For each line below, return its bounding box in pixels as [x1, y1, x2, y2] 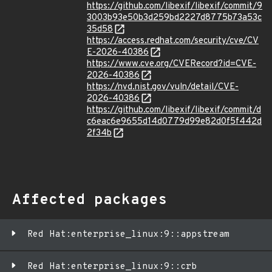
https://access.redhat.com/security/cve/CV [87, 35, 259, 47]
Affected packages [12, 191, 167, 209]
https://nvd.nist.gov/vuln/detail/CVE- [87, 81, 239, 93]
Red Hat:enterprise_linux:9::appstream [27, 229, 229, 240]
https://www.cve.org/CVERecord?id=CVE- [87, 58, 256, 70]
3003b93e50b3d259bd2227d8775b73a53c [87, 12, 262, 24]
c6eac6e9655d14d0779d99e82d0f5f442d [87, 116, 262, 127]
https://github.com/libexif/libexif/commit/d [87, 104, 261, 116]
